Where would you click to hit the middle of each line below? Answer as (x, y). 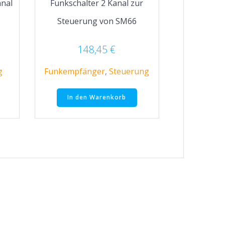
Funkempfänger (75, 71)
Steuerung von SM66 (97, 21)
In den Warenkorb (97, 97)
